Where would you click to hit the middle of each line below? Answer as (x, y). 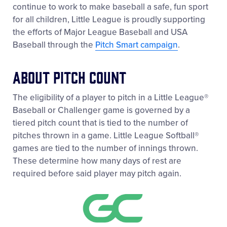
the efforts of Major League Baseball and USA (100, 32)
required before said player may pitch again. (97, 174)
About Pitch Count (69, 77)
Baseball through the (54, 45)
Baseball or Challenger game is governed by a (101, 110)
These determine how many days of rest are (97, 161)
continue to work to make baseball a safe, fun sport (110, 7)
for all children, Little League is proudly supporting (109, 20)
